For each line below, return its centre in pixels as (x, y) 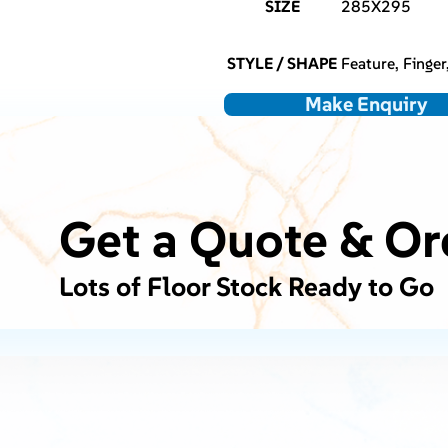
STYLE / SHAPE (282, 63)
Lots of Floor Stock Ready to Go (246, 287)
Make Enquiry (366, 104)
